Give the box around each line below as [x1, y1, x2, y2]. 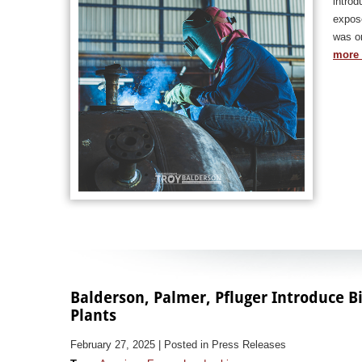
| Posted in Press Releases [158, 339, 286, 351]
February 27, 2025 [70, 339, 155, 351]
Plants [70, 304, 116, 326]
